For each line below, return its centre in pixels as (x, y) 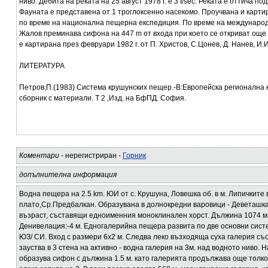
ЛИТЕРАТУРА (42, 66)
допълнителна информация (68, 175)
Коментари (39, 156)
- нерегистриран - (91, 156)
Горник (134, 156)
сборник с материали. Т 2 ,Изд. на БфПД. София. (103, 98)
